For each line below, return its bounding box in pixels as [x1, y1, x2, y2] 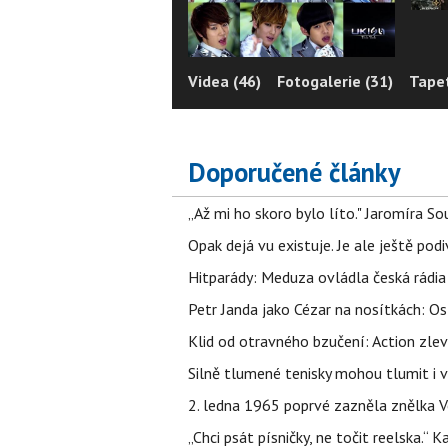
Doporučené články [188, 155, 401, 189]
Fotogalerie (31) [277, 70, 393, 91]
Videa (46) [188, 70, 261, 91]
